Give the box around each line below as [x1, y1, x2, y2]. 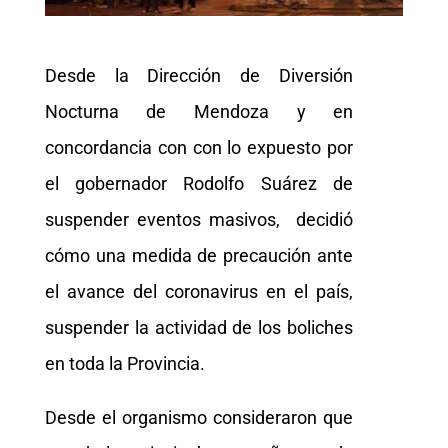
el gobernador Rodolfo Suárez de [44, 172, 354, 194]
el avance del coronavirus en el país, [44, 280, 354, 302]
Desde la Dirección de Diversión [44, 64, 354, 86]
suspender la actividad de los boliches [44, 316, 354, 338]
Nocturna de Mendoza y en [44, 100, 354, 122]
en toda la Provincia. [44, 352, 205, 374]
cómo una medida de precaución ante [44, 244, 354, 266]
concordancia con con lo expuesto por [44, 136, 354, 158]
